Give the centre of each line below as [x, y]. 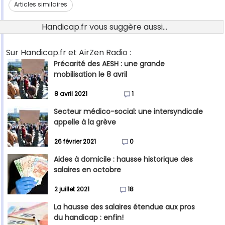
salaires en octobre [87, 170]
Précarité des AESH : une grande [109, 64]
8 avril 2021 [71, 94]
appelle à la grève [85, 122]
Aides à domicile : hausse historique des [123, 159]
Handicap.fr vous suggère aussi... [104, 27]
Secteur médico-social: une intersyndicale [128, 112]
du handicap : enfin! [89, 218]
